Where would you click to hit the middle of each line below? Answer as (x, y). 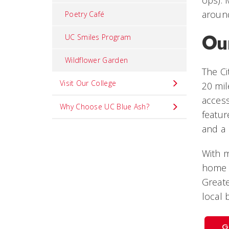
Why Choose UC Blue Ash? (105, 107)
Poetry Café (85, 14)
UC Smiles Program (98, 37)
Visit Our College (88, 83)
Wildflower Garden (97, 60)
